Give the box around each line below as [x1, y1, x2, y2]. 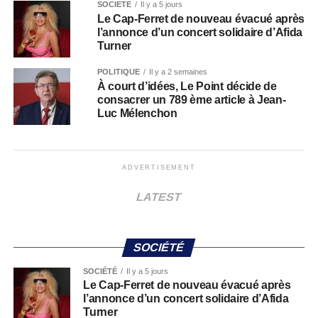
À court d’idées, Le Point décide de [97, 80, 277, 92]
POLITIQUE [97, 67, 140, 76]
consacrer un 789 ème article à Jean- [97, 94, 286, 106]
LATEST [135, 191, 183, 203]
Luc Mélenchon [97, 107, 177, 119]
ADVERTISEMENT [122, 164, 196, 171]
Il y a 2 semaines [148, 67, 207, 76]
